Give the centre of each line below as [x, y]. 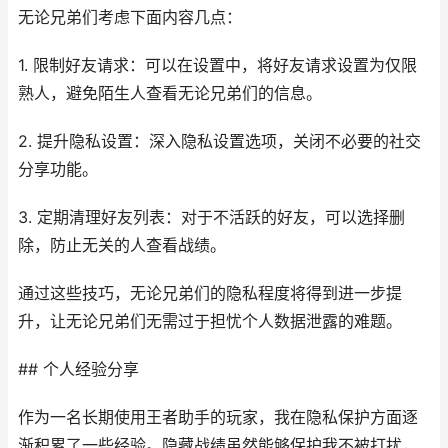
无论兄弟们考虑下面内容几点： [130, 17]
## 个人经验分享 [78, 369]
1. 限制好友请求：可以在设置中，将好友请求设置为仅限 [217, 65]
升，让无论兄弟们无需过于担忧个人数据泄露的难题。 [210, 321]
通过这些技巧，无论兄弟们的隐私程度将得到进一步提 [210, 293]
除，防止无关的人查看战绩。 [122, 245]
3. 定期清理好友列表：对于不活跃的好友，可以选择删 [211, 217]
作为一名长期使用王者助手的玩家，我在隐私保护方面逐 [218, 417]
